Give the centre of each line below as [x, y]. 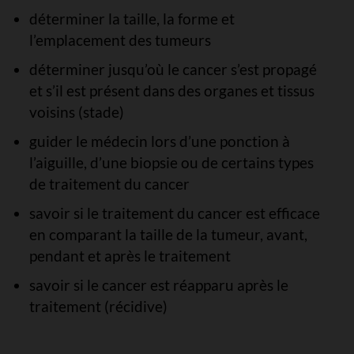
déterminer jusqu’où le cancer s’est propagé [173, 69]
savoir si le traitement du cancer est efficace [174, 213]
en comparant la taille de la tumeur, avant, [168, 234]
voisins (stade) [76, 112]
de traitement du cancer [109, 184]
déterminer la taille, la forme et [132, 19]
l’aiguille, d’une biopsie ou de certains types [171, 162]
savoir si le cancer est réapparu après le [158, 285]
